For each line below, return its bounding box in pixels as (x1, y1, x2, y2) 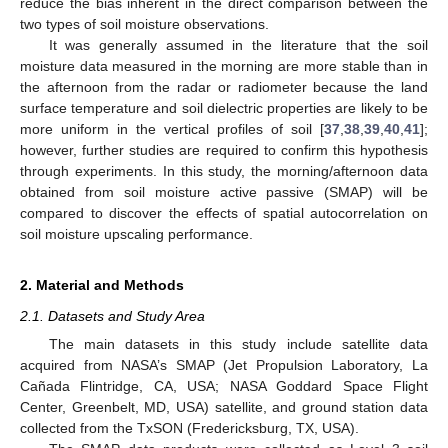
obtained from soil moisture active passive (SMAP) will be (20, 183, 428, 200)
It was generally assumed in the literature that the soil (48, 36, 428, 53)
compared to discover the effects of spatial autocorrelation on (20, 204, 428, 221)
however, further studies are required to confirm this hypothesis (20, 141, 428, 158)
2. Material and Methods (20, 276, 184, 293)
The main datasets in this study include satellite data (48, 336, 428, 352)
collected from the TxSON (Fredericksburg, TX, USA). (20, 420, 359, 436)
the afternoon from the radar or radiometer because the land (20, 78, 428, 95)
